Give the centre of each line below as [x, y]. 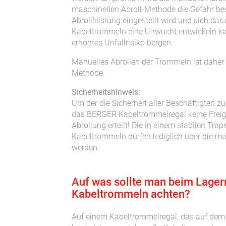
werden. [86, 148]
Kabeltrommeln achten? [131, 194]
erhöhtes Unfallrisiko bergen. [122, 43]
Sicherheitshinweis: [106, 92]
